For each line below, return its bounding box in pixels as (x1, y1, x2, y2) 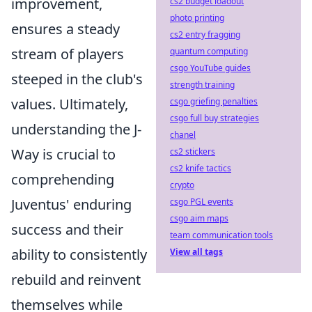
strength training (170, 79, 235, 91)
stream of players (11, 45, 124, 63)
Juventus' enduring (11, 195, 132, 214)
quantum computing (170, 45, 248, 57)
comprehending (11, 170, 114, 189)
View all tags (170, 246, 223, 258)
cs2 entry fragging (170, 29, 240, 40)
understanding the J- (11, 120, 141, 139)
